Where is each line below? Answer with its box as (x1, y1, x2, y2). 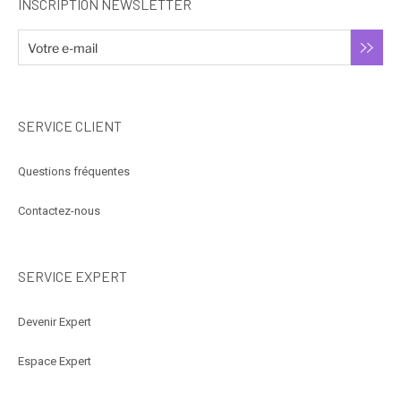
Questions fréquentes (18, 164, 130, 178)
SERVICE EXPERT (18, 267, 127, 285)
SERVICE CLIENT (18, 116, 122, 134)
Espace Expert (18, 354, 91, 368)
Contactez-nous (18, 203, 100, 218)
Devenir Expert (18, 314, 91, 328)
